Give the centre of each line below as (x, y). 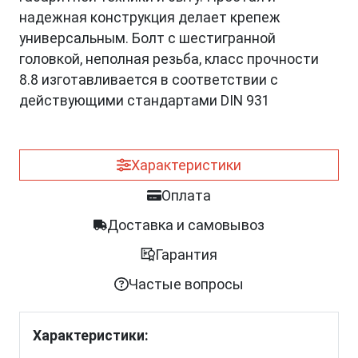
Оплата (186, 196)
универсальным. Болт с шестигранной (147, 39)
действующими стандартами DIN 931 (145, 101)
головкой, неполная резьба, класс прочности (169, 60)
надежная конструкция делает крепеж (150, 18)
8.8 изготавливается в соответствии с (149, 80)
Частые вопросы (186, 284)
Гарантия (186, 255)
